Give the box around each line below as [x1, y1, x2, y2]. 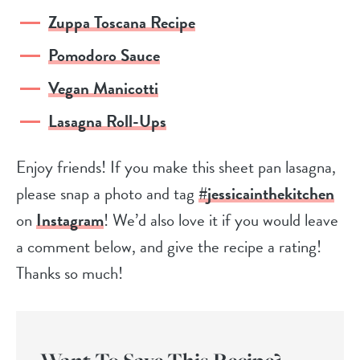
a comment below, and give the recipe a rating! [16, 234, 321, 260]
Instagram [36, 207, 104, 234]
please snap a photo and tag [16, 181, 198, 207]
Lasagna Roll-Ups [48, 108, 166, 135]
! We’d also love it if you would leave [104, 207, 338, 234]
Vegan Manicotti [48, 76, 158, 102]
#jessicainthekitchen [198, 181, 334, 207]
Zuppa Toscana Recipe [48, 10, 195, 36]
